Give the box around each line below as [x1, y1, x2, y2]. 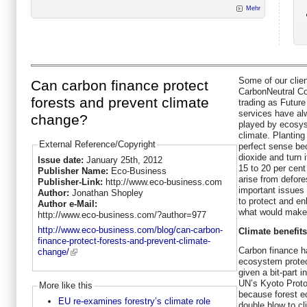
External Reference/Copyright [38, 139, 156, 150]
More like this [38, 280, 93, 291]
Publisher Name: [37, 165, 111, 176]
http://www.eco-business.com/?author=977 [37, 209, 206, 220]
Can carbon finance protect [31, 77, 208, 95]
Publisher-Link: [37, 176, 106, 187]
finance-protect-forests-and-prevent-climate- [37, 236, 210, 247]
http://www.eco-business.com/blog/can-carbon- [37, 225, 223, 236]
